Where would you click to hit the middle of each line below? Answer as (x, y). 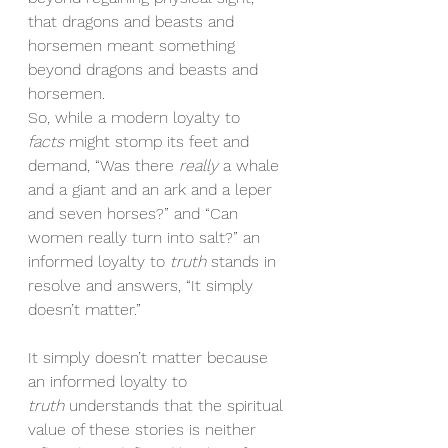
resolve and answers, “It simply (143, 286)
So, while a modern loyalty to (136, 118)
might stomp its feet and (159, 142)
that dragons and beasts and (133, 22)
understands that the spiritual (176, 406)
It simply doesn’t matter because (150, 358)
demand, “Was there (103, 166)
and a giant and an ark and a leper (152, 190)
